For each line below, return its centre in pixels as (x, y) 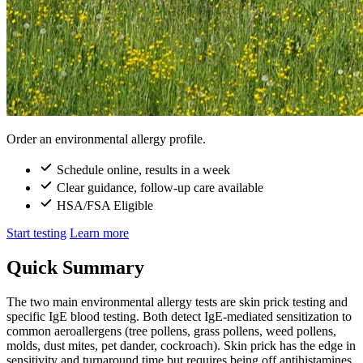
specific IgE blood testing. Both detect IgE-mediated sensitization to (179, 316)
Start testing (36, 233)
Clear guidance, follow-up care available (160, 187)
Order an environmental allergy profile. (106, 139)
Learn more (99, 233)
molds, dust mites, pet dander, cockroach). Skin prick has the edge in (181, 345)
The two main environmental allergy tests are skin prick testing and (177, 301)
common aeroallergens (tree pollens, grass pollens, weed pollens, (171, 331)
